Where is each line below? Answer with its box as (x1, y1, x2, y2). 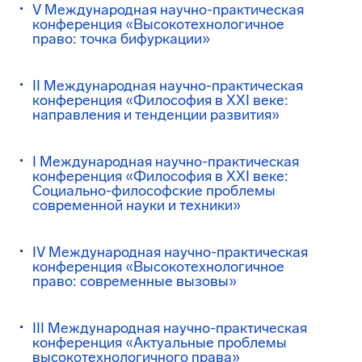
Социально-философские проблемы (32, 182, 276, 200)
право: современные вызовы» (32, 272, 237, 290)
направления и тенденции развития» (32, 106, 280, 124)
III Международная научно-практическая (32, 319, 307, 337)
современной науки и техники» (32, 196, 241, 214)
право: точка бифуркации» (32, 30, 210, 48)
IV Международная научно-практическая (32, 243, 308, 261)
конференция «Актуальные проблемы (32, 334, 287, 351)
